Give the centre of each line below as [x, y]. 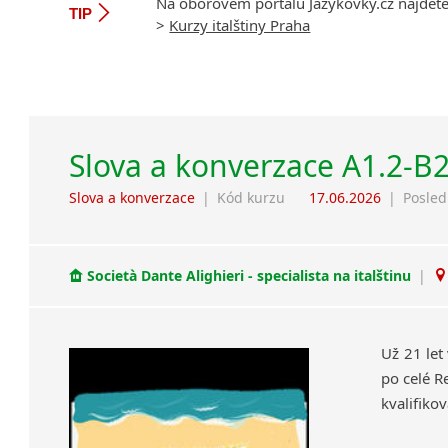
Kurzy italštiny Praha [240, 24]
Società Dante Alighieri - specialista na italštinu [249, 276]
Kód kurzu [251, 197]
